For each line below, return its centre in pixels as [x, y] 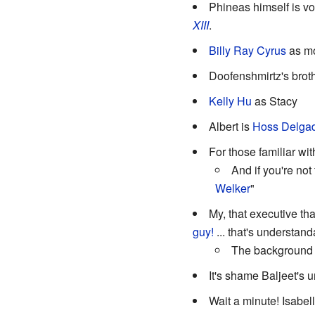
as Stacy [274, 101]
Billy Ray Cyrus [247, 50]
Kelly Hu [230, 101]
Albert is [230, 126]
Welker [232, 188]
